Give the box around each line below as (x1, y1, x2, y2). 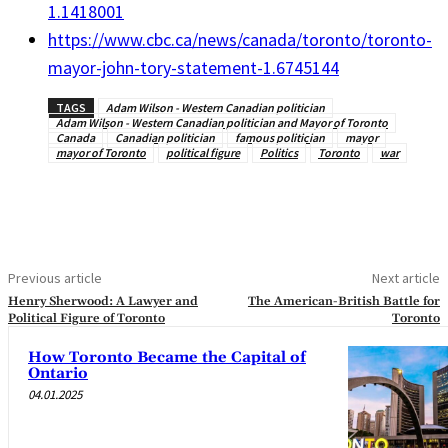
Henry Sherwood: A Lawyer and (8, 293, 198, 309)
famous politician (235, 129, 325, 145)
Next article (371, 268, 440, 287)
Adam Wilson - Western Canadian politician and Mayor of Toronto (56, 114, 388, 130)
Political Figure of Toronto (8, 310, 165, 326)
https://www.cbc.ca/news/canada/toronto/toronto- (48, 27, 432, 51)
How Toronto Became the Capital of (28, 347, 306, 367)
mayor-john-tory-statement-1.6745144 (48, 55, 339, 79)
